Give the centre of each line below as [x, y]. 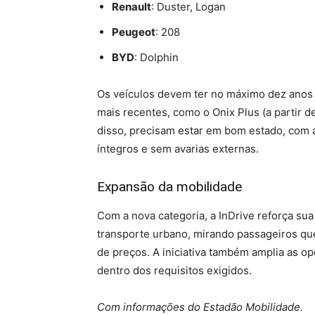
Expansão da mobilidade [169, 186]
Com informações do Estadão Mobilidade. [200, 307]
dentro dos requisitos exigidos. [174, 270]
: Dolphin [156, 57]
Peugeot [134, 32]
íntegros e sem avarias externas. [178, 148]
